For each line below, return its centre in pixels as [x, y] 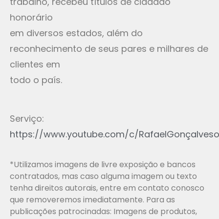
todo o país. [36, 80]
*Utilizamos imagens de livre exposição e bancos [103, 165]
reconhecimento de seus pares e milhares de [109, 49]
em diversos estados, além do [76, 33]
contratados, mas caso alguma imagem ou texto [103, 176]
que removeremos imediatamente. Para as [92, 200]
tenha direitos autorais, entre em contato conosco [107, 188]
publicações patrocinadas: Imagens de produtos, [103, 212]
